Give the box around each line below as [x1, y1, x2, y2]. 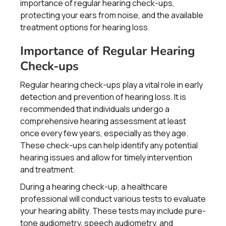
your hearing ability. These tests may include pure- [20, 205, 206, 216]
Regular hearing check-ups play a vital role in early [20, 79, 203, 90]
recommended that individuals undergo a [20, 103, 169, 115]
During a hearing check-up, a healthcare [20, 181, 167, 192]
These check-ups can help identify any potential [20, 140, 198, 151]
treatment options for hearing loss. [20, 22, 150, 33]
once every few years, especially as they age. [20, 128, 188, 139]
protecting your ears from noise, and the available [20, 10, 203, 21]
